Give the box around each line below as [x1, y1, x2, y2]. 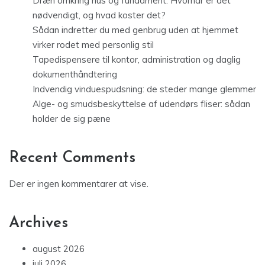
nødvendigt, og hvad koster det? [33, 9, 166, 21]
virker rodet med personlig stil [33, 39, 154, 51]
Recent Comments [9, 150, 135, 167]
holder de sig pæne [33, 113, 111, 125]
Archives [9, 215, 68, 232]
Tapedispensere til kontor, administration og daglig [33, 54, 241, 66]
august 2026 [33, 243, 85, 255]
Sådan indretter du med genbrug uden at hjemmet [33, 24, 238, 36]
